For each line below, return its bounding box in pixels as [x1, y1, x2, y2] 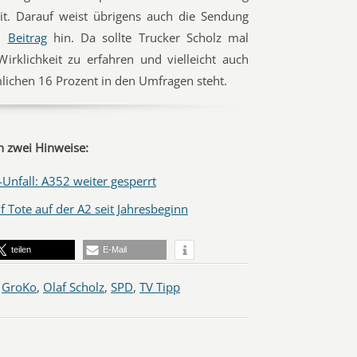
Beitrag [7, 29, 47, 45]
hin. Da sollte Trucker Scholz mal [46, 29, 249, 45]
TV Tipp [139, 279, 180, 295]
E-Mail [103, 245, 127, 254]
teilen [11, 245, 31, 254]
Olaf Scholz [43, 279, 104, 295]
